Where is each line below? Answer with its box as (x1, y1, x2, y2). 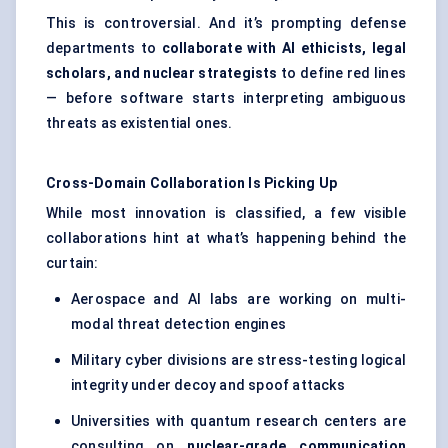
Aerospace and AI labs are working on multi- (71, 291, 406, 308)
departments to (46, 40, 162, 57)
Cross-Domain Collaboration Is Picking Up (46, 175, 337, 192)
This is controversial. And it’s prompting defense (46, 15, 406, 32)
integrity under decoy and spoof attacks (71, 377, 345, 394)
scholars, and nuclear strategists (46, 65, 278, 82)
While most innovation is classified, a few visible (46, 205, 406, 222)
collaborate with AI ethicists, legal (161, 40, 407, 57)
